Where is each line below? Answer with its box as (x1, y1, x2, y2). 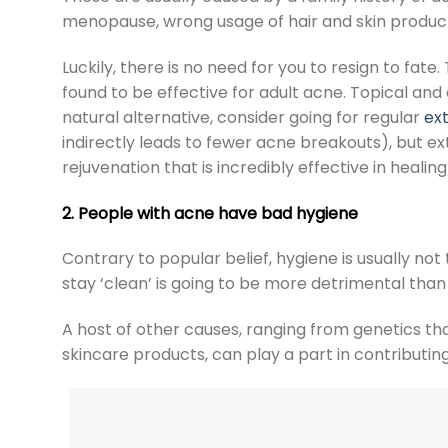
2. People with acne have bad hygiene (62, 201, 358, 225)
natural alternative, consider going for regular (62, 105, 424, 129)
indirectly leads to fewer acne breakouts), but (62, 130, 427, 154)
